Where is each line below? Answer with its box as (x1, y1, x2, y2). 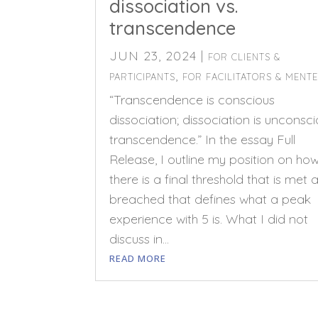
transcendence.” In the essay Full (109, 131, 296, 148)
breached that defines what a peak (109, 190, 312, 207)
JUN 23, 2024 (109, 47, 197, 64)
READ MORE (109, 251, 167, 265)
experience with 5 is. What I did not (109, 210, 309, 227)
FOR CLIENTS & (208, 50, 281, 62)
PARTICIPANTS (109, 70, 176, 82)
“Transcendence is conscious (109, 91, 275, 108)
